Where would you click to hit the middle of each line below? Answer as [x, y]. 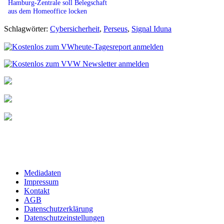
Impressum [41, 181]
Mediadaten [42, 172]
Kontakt [37, 190]
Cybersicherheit [75, 28]
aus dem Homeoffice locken [47, 11]
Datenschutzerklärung [58, 208]
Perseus [115, 28]
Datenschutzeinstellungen [64, 217]
